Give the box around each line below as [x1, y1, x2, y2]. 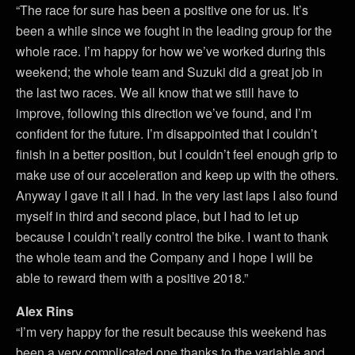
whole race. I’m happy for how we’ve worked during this [16, 41, 326, 60]
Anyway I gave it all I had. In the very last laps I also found [16, 185, 338, 204]
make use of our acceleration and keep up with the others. [16, 165, 338, 184]
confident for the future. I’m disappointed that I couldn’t [16, 124, 317, 143]
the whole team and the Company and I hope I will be [16, 247, 313, 266]
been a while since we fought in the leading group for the [16, 21, 332, 40]
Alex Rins [16, 301, 74, 320]
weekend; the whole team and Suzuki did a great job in [16, 62, 323, 81]
